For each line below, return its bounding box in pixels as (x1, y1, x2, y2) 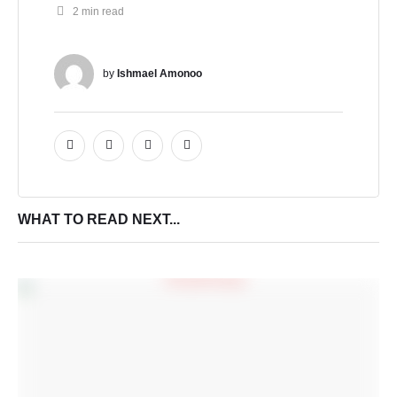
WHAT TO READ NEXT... (18, 211, 180, 227)
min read (82, 4, 124, 18)
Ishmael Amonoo (117, 66, 202, 80)
